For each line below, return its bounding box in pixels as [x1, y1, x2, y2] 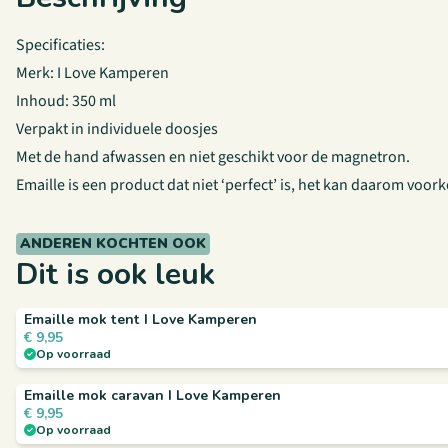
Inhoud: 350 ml [16, 90, 116, 112]
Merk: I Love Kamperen [16, 62, 169, 84]
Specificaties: [16, 34, 105, 56]
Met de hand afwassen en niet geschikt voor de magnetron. [16, 146, 410, 168]
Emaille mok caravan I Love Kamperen [24, 386, 281, 405]
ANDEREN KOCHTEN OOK [20, 234, 206, 253]
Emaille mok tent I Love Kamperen [24, 310, 257, 329]
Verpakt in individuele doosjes [16, 118, 218, 140]
